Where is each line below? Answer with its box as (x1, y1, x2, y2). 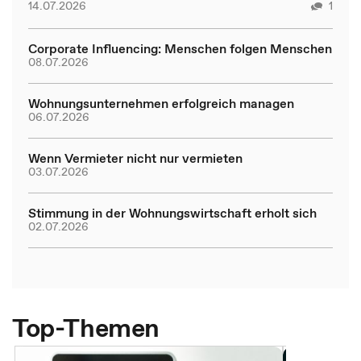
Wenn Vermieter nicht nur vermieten (28, 148, 243, 167)
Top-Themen (12, 309, 160, 346)
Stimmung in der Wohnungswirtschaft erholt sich (28, 203, 317, 222)
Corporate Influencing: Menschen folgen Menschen (28, 39, 332, 57)
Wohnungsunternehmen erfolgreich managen (28, 93, 294, 112)
